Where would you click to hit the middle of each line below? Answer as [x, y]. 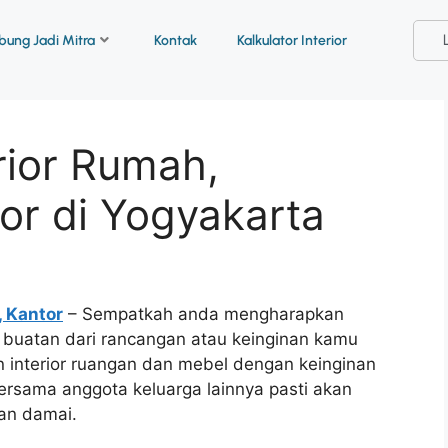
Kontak [175, 40]
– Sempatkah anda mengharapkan [203, 314]
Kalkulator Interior [291, 40]
